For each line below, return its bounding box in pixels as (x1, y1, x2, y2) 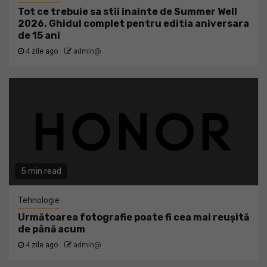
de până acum (18, 223, 85, 235)
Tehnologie (18, 195, 60, 205)
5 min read (21, 166, 61, 176)
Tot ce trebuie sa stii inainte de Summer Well (18, 6, 237, 17)
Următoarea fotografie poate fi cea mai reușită (18, 212, 249, 223)
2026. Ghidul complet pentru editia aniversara (18, 18, 249, 29)
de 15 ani (18, 30, 60, 41)
